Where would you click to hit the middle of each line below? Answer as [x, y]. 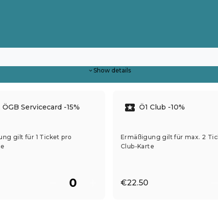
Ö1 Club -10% [162, 107]
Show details [112, 70]
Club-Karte [137, 146]
